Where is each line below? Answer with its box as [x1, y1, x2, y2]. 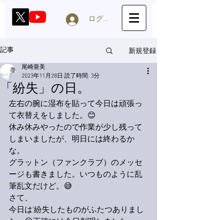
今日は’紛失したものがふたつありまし [9, 205, 144, 215]
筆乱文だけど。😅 [9, 182, 72, 192]
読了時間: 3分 [64, 73, 100, 80]
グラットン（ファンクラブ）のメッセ [9, 158, 142, 168]
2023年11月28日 [22, 73, 63, 80]
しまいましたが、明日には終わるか [9, 135, 135, 144]
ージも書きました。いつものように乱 [9, 170, 142, 180]
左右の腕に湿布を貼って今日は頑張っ [9, 99, 142, 109]
